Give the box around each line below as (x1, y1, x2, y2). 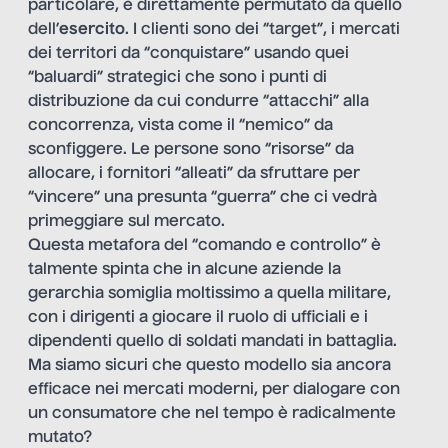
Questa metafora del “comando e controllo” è (28, 237, 381, 254)
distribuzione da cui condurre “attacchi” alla (28, 93, 369, 110)
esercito (59, 21, 125, 38)
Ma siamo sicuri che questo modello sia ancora (28, 357, 391, 374)
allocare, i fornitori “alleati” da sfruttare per (28, 165, 360, 182)
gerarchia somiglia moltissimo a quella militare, (28, 285, 391, 302)
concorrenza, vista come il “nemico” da (28, 117, 333, 134)
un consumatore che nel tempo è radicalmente (28, 405, 396, 422)
